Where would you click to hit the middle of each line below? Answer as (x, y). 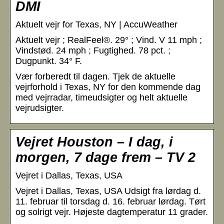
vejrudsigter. (40, 108)
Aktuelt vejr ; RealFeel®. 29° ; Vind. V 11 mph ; (109, 40)
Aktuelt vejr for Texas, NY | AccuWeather (96, 24)
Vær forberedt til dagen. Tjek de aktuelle (95, 76)
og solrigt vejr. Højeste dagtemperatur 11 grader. (112, 212)
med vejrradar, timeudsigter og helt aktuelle (101, 97)
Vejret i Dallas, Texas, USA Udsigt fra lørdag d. (108, 191)
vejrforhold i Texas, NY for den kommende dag (108, 87)
